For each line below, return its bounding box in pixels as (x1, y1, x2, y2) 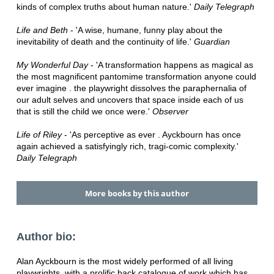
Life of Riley (16, 130, 62, 140)
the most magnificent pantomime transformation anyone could (16, 72, 256, 82)
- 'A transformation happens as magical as (87, 60, 253, 70)
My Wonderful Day (16, 60, 88, 70)
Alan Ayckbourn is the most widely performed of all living (16, 256, 233, 266)
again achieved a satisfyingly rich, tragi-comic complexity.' (16, 141, 239, 152)
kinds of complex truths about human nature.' (16, 2, 194, 12)
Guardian (193, 37, 230, 47)
